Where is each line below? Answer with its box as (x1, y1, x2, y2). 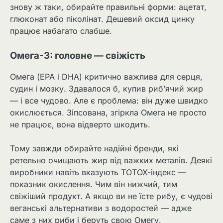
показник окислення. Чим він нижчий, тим (10, 179, 177, 189)
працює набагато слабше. (10, 25, 112, 36)
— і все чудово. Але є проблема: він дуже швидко (10, 95, 208, 106)
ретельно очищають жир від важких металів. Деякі (10, 155, 212, 165)
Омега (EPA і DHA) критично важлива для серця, (10, 71, 203, 82)
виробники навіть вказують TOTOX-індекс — (10, 167, 186, 177)
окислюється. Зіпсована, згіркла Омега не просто (10, 107, 207, 117)
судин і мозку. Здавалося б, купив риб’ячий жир (10, 83, 203, 94)
